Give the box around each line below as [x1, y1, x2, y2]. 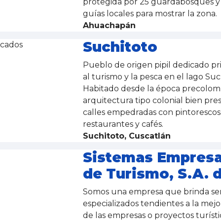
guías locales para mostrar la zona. [82, 9, 219, 18]
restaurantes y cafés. [82, 119, 165, 129]
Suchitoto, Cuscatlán [82, 131, 171, 141]
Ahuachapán [82, 21, 136, 30]
